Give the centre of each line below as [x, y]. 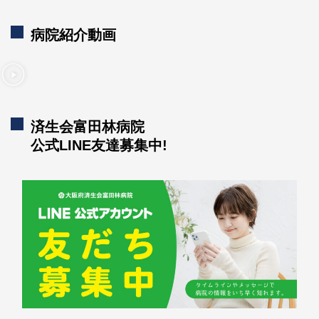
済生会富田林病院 [88, 127]
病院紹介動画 [73, 35]
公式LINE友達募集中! [99, 145]
